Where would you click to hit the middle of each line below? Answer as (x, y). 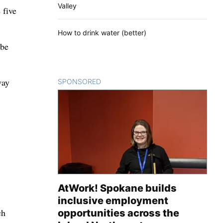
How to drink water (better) (102, 33)
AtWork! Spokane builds (117, 188)
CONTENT (118, 82)
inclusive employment (113, 201)
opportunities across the (118, 213)
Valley (67, 6)
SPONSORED (79, 82)
